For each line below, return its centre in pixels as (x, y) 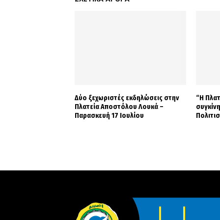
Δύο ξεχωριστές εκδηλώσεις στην (127, 98)
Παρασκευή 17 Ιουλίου (109, 116)
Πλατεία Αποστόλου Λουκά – (119, 107)
